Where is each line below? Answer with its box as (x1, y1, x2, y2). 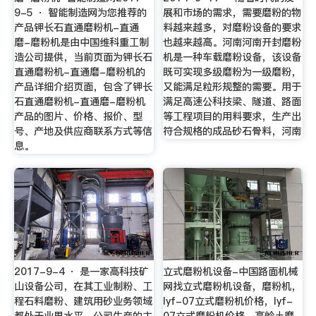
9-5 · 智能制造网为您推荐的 (13, 6, 147, 20)
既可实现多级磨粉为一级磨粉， (163, 65, 302, 80)
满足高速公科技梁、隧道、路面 (163, 95, 302, 109)
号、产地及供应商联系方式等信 (13, 124, 152, 139)
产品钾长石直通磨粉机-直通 (13, 20, 139, 35)
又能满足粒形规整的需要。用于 (163, 80, 302, 95)
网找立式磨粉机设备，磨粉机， (163, 279, 302, 293)
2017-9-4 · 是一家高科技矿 (13, 264, 149, 279)
